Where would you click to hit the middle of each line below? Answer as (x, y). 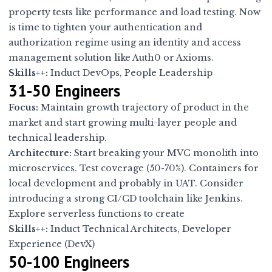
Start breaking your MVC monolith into (165, 153)
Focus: (24, 108)
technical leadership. (58, 138)
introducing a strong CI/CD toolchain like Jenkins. (126, 199)
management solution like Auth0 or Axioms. (111, 58)
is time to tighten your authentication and (106, 28)
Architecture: (40, 153)
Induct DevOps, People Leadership (131, 73)
